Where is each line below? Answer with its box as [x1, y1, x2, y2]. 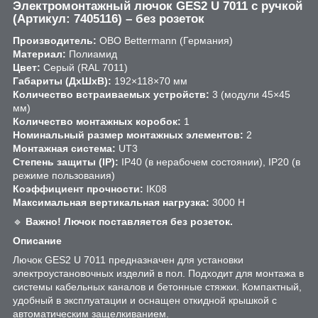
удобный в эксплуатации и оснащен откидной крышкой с [13, 294, 277, 306]
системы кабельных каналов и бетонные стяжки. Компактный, [13, 280, 302, 292]
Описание [13, 234, 62, 246]
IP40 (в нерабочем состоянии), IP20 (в [119, 155, 300, 168]
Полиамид [66, 48, 117, 60]
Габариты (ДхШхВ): [13, 75, 111, 87]
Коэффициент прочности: [13, 182, 143, 194]
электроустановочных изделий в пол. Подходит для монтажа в [13, 267, 304, 279]
